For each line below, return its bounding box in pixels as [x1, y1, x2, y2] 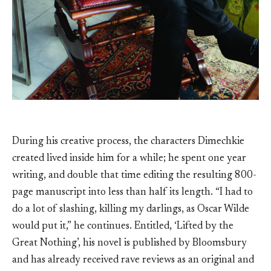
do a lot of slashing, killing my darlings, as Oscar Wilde [12, 204, 249, 215]
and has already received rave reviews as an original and [12, 255, 254, 266]
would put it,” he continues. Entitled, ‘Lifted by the [12, 221, 233, 232]
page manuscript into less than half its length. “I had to [12, 188, 253, 198]
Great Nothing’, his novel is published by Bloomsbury [12, 238, 247, 249]
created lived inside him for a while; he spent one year [12, 154, 246, 165]
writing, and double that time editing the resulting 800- [12, 171, 256, 181]
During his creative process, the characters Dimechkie [12, 137, 244, 148]
